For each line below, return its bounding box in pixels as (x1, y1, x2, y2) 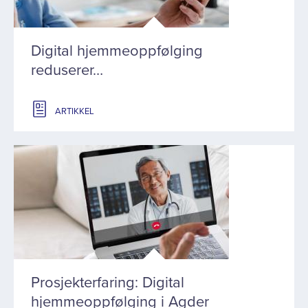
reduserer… (31, 61, 103, 79)
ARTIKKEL (55, 106, 94, 117)
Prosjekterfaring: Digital (31, 274, 184, 291)
